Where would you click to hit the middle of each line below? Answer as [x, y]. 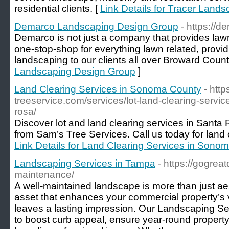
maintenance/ [44, 175]
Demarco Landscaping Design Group [96, 26]
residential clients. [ [57, 8]
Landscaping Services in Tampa [85, 163]
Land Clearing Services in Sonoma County [108, 89]
